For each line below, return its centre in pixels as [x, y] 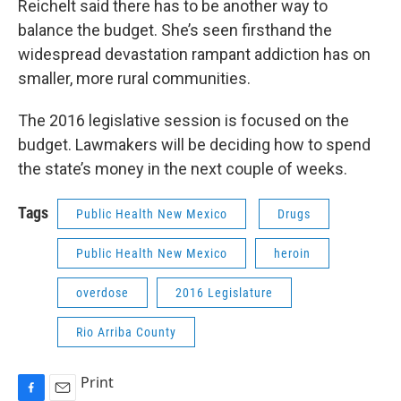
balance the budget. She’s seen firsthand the [175, 30]
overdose [102, 293]
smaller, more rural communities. [136, 78]
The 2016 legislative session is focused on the [183, 120]
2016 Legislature [224, 293]
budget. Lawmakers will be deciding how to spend [194, 145]
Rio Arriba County [126, 332]
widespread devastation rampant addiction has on [194, 54]
